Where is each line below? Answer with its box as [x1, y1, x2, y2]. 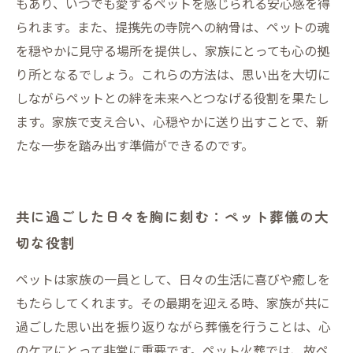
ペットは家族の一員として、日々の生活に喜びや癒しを [16, 269, 330, 288]
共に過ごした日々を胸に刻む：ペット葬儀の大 [16, 206, 329, 226]
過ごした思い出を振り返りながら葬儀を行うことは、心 [16, 317, 331, 336]
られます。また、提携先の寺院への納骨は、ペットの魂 [16, 17, 329, 36]
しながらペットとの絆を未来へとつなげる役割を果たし [16, 88, 329, 107]
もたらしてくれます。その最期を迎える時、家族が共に [16, 293, 329, 312]
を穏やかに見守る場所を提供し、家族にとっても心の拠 [16, 41, 329, 60]
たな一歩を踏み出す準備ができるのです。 [16, 136, 254, 154]
